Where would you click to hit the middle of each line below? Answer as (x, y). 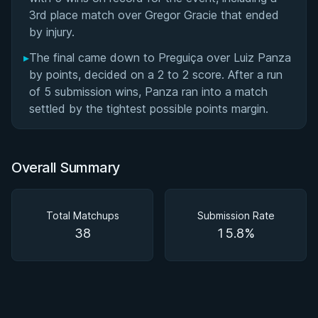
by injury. (52, 32)
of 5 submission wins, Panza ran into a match (148, 92)
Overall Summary (66, 168)
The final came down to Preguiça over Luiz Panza (160, 57)
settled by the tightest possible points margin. (149, 109)
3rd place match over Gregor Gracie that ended (154, 15)
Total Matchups (82, 215)
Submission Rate (236, 215)
